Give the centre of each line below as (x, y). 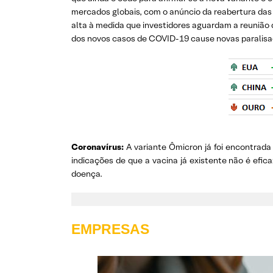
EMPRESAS (110, 229)
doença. (89, 174)
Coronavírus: (99, 147)
